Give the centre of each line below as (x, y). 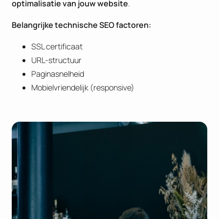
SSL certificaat (57, 46)
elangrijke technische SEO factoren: (84, 25)
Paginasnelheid (58, 74)
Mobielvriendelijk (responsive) (83, 87)
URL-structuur (56, 60)
